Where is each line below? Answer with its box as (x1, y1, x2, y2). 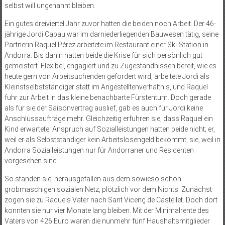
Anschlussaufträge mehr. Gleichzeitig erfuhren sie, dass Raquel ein (4, 114, 213, 123)
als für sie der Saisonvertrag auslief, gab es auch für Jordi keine (4, 103, 203, 112)
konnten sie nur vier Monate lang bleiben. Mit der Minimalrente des (4, 206, 209, 214)
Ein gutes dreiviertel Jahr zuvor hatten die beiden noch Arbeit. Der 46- (4, 19, 216, 28)
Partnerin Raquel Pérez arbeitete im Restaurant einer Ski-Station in (4, 40, 208, 49)
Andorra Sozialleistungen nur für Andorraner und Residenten (4, 146, 194, 154)
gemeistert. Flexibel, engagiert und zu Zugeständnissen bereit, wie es (4, 61, 218, 70)
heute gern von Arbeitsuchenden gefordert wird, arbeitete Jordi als (4, 72, 209, 80)
